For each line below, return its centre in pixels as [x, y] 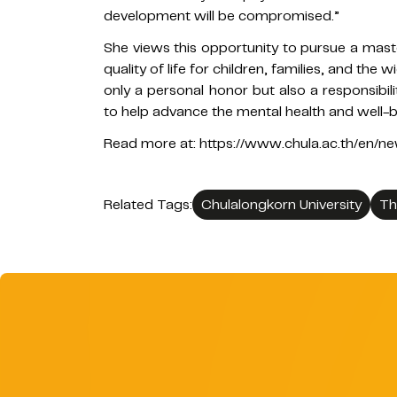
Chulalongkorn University [281, 205]
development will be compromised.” [222, 16]
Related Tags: [148, 205]
